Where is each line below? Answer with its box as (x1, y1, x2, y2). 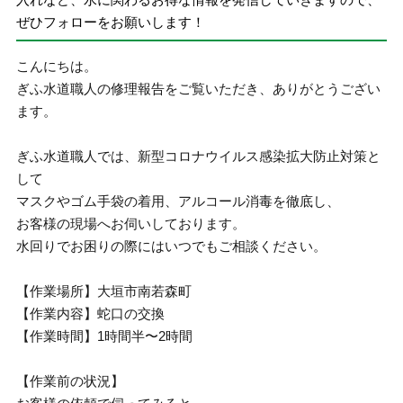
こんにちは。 (16, 58, 98, 74)
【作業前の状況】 (16, 373, 125, 389)
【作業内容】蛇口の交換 (16, 306, 166, 321)
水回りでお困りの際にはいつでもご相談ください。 (16, 238, 327, 254)
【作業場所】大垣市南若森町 (16, 283, 193, 299)
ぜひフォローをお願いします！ (16, 13, 206, 30)
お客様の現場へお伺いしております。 (16, 216, 246, 231)
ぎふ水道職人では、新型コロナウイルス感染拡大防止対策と (16, 148, 381, 164)
